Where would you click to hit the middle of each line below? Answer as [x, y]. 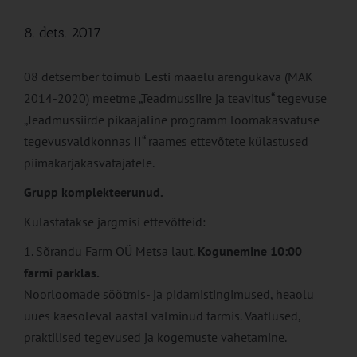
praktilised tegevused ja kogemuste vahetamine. [155, 337]
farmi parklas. [62, 273]
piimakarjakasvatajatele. [89, 163]
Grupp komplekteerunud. [94, 192]
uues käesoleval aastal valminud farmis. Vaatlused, [162, 316]
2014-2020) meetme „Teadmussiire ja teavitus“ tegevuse [175, 98]
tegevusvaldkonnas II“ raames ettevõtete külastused [166, 141]
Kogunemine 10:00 [250, 251]
